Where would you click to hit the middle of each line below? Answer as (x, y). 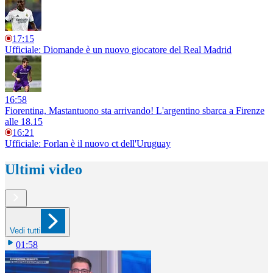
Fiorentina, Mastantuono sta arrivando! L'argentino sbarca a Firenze (135, 110)
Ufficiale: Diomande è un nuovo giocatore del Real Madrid (118, 49)
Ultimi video (44, 169)
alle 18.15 (24, 121)
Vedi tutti (25, 231)
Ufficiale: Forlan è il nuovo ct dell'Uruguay (88, 143)
